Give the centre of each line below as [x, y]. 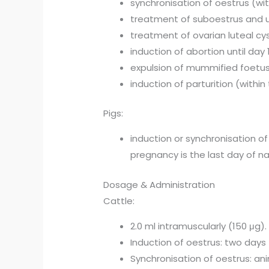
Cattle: [119, 201]
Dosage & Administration [159, 184]
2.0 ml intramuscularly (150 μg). [199, 226]
